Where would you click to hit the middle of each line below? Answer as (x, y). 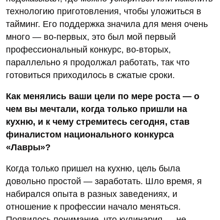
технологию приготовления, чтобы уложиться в (104, 12)
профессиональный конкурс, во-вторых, (88, 50)
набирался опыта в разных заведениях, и (92, 194)
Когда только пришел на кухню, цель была (93, 169)
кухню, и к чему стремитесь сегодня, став (98, 122)
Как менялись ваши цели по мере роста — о (103, 96)
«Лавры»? (28, 148)
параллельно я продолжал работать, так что (98, 63)
